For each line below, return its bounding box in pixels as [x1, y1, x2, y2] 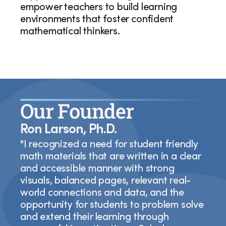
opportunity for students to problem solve [20, 201, 204, 211]
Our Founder [20, 97, 134, 124]
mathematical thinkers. [20, 27, 123, 37]
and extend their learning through [20, 213, 169, 223]
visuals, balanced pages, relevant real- [20, 177, 191, 187]
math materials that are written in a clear [20, 152, 201, 162]
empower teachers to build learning [20, 3, 178, 13]
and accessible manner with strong [20, 164, 175, 175]
